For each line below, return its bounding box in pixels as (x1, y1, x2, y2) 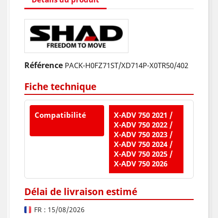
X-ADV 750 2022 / (114, 120, 173, 130)
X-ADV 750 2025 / (114, 149, 173, 159)
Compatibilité (35, 110, 86, 120)
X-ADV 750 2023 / (114, 129, 173, 140)
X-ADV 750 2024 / (114, 139, 173, 149)
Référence (24, 60, 63, 71)
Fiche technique (24, 80, 96, 93)
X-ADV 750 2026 (114, 159, 167, 169)
